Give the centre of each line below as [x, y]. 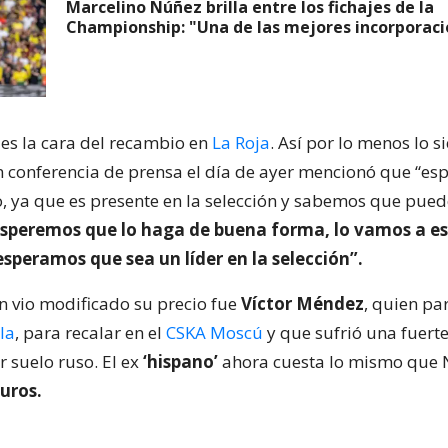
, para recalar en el [90, 332]
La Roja [241, 142]
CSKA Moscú [214, 332]
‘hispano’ [180, 361]
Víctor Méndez [302, 303]
